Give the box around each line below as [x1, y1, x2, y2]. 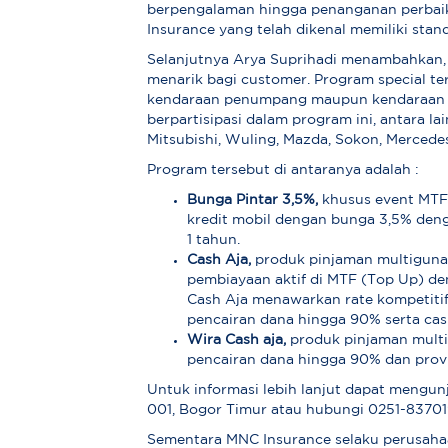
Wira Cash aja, [187, 334, 291, 347]
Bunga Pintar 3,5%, [187, 194, 319, 207]
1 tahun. [187, 234, 241, 247]
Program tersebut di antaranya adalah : [147, 164, 420, 177]
